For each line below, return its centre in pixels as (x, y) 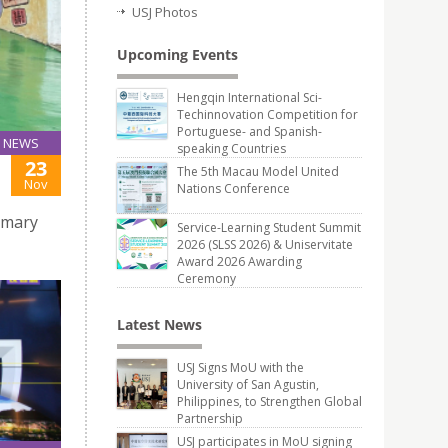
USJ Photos (165, 12)
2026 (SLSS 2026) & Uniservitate (265, 244)
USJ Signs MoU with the (240, 367)
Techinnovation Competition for (267, 114)
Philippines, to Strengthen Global (269, 401)
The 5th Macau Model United (258, 171)
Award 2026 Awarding (239, 261)
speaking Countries (231, 148)
